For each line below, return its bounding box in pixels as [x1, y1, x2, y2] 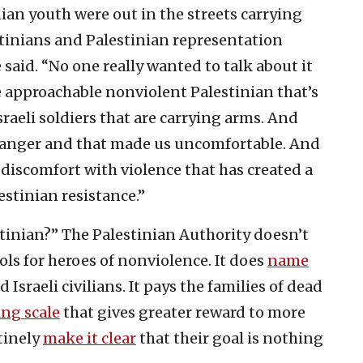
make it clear [43, 329, 136, 348]
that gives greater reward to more [60, 303, 305, 322]
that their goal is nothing [136, 329, 323, 348]
